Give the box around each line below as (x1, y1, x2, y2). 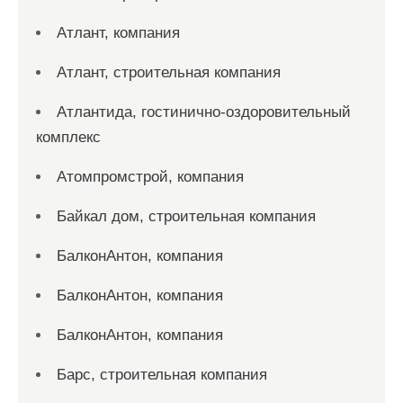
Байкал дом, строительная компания (57, 208, 316, 225)
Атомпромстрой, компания (57, 168, 244, 185)
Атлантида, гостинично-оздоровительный (57, 103, 351, 121)
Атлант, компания (57, 24, 180, 41)
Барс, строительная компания (57, 366, 267, 383)
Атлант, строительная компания (57, 64, 281, 81)
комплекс (36, 129, 101, 146)
